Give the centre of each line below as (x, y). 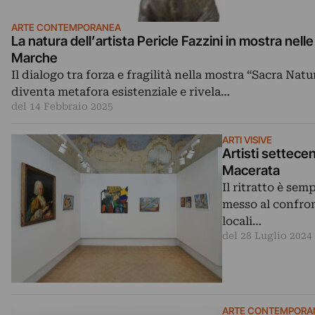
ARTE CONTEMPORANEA (66, 27)
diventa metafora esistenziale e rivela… (121, 91)
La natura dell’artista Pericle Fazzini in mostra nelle (162, 41)
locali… (242, 221)
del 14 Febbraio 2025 (62, 106)
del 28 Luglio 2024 (267, 235)
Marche (34, 58)
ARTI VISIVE (247, 140)
